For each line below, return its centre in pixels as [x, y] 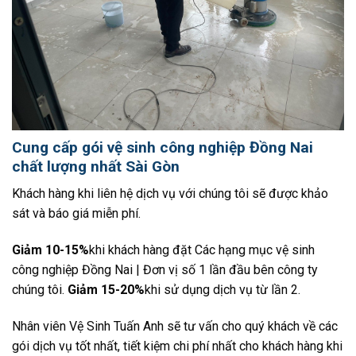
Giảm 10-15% [50, 250]
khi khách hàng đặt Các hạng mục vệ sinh [202, 250]
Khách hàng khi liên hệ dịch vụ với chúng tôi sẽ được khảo [170, 194]
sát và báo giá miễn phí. [76, 214]
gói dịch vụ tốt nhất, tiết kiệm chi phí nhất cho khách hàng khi [177, 346]
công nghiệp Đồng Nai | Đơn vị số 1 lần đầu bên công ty [165, 270]
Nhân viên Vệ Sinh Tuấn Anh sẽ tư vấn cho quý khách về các [175, 326]
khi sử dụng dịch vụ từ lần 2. [222, 290]
